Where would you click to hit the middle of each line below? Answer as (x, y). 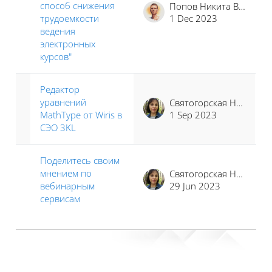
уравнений (63, 102)
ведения (58, 31)
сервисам (60, 198)
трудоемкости (70, 18)
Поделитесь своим (80, 160)
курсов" (56, 56)
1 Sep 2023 (193, 114)
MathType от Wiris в (81, 114)
